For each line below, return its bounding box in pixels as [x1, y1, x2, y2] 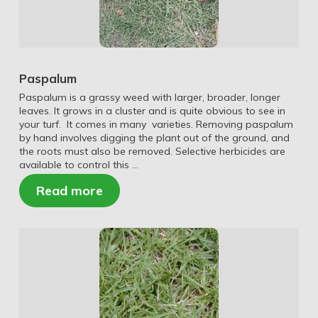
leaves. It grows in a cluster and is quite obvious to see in [18, 104, 285, 118]
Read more [35, 182, 103, 199]
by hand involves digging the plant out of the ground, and [18, 131, 290, 145]
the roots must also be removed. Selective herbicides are [18, 145, 285, 158]
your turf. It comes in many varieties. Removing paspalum [18, 118, 293, 131]
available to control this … [18, 158, 138, 172]
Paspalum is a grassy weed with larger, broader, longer [18, 91, 280, 104]
